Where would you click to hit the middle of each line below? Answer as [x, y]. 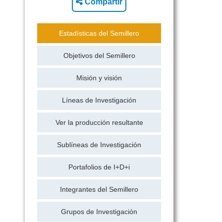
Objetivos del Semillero [99, 55]
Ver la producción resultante [99, 122]
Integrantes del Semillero [99, 189]
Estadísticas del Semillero [99, 33]
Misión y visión [99, 78]
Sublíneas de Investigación [99, 145]
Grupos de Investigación [99, 212]
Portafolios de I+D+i [99, 167]
